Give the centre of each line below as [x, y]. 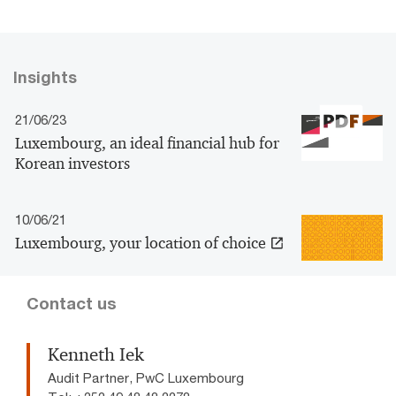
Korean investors [72, 164]
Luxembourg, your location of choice [141, 244]
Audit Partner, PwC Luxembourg [146, 378]
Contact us [72, 304]
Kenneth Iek [96, 355]
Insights [45, 77]
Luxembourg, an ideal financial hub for [147, 144]
